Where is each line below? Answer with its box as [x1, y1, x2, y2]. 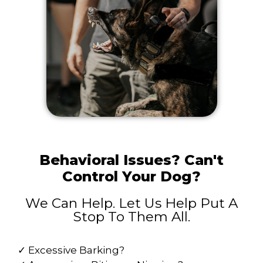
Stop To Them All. [73, 208, 190, 225]
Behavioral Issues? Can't [39, 151, 224, 169]
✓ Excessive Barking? [18, 244, 124, 257]
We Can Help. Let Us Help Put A [25, 195, 238, 212]
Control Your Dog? [62, 168, 201, 186]
